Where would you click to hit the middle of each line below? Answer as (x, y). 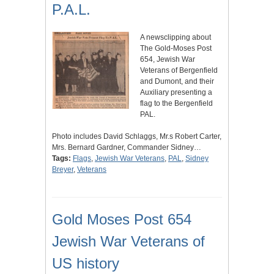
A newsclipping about (176, 37)
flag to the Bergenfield (176, 103)
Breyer (63, 169)
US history (86, 263)
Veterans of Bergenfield (179, 70)
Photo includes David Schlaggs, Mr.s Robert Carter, (137, 136)
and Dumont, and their (177, 81)
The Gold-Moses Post (176, 48)
